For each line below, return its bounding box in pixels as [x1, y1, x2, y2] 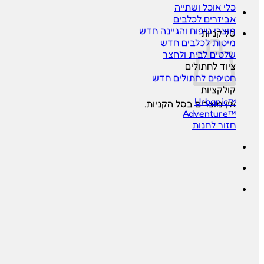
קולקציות [200, 84, 236, 95]
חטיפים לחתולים [171, 72, 236, 84]
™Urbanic [228, 95, 236, 107]
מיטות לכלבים [179, 37, 236, 48]
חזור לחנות [192, 119, 236, 131]
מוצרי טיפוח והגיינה [158, 25, 236, 37]
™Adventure [228, 107, 236, 119]
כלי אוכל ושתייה [174, 1, 236, 13]
